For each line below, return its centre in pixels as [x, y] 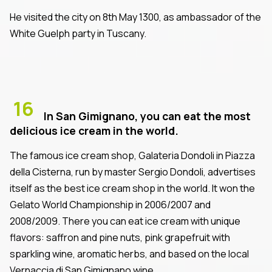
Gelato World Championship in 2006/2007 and [110, 204]
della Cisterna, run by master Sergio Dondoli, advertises [133, 172]
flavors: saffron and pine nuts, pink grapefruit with [120, 237]
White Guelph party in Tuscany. [78, 33]
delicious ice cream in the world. [94, 130]
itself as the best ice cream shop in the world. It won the [132, 188]
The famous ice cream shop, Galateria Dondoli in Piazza [132, 155]
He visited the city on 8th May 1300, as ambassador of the [135, 17]
